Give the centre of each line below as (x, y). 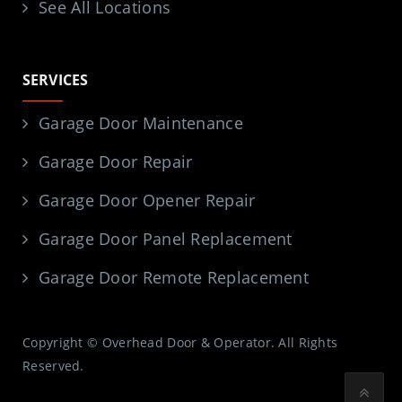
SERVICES (56, 80)
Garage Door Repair (116, 162)
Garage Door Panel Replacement (166, 239)
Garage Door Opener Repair (147, 201)
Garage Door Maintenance (141, 123)
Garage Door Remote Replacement (174, 278)
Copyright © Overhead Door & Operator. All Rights (180, 343)
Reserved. (53, 366)
